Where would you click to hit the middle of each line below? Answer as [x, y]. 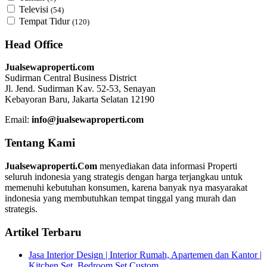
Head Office [34, 44]
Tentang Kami [40, 143]
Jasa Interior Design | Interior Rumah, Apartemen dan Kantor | [145, 255]
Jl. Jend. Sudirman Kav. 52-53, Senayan [80, 89]
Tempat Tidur [46, 21]
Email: [18, 120]
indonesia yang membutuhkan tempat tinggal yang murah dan [120, 198]
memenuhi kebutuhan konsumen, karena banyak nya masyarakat [126, 187]
